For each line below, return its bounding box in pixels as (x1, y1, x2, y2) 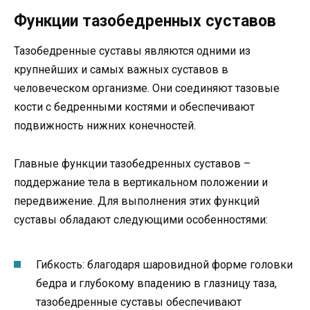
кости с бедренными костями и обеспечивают (14, 100, 255, 114)
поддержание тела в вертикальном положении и (14, 175, 268, 189)
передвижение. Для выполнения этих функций (14, 194, 259, 208)
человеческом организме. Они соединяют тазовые (14, 82, 280, 95)
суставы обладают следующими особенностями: (14, 212, 268, 226)
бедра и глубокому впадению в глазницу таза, (36, 276, 277, 290)
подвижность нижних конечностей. (14, 119, 196, 133)
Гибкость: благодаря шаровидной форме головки (36, 257, 293, 271)
